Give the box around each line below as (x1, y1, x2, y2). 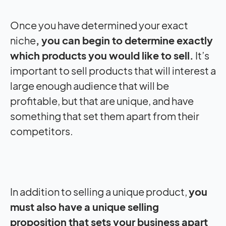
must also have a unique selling (10, 200, 159, 213)
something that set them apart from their (10, 109, 199, 122)
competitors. (10, 124, 73, 137)
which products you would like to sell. (10, 48, 194, 62)
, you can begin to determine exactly (36, 33, 213, 46)
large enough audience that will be (10, 79, 169, 92)
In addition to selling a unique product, (10, 185, 189, 198)
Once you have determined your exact (10, 18, 188, 31)
